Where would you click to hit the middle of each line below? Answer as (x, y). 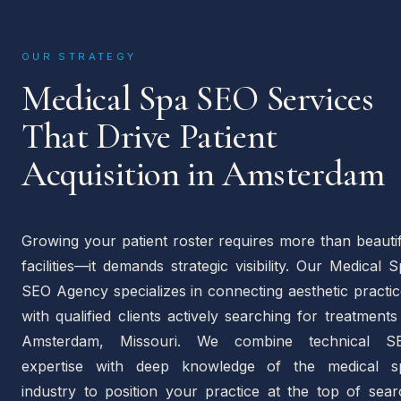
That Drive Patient (149, 137)
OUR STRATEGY (79, 57)
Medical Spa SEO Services (198, 99)
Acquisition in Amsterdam (203, 174)
